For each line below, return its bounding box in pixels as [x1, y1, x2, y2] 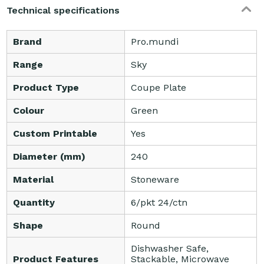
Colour [13, 105, 45, 117]
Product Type [13, 82, 80, 94]
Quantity [13, 197, 55, 209]
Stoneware [131, 174, 180, 186]
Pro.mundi [131, 36, 179, 48]
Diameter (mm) [13, 151, 86, 163]
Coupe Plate [131, 82, 187, 94]
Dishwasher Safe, [131, 243, 209, 255]
